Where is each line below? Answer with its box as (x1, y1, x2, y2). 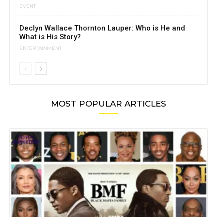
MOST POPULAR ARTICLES (51, 99, 166, 109)
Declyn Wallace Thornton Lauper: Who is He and (19, 24, 185, 33)
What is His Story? (19, 32, 81, 42)
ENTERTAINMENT (19, 45, 62, 51)
